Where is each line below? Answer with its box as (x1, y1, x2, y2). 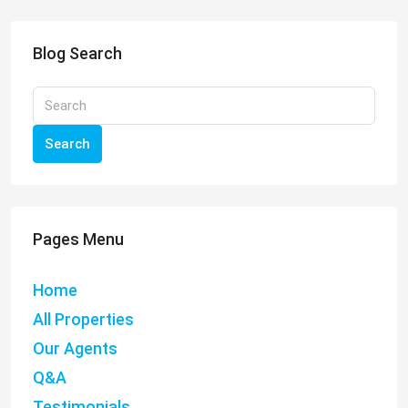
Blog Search (33, 44, 122, 64)
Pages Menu (33, 229, 124, 250)
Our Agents (33, 339, 117, 359)
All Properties (33, 310, 134, 330)
